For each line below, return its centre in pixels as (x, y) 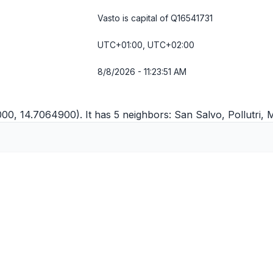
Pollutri (244, 115)
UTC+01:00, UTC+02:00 (146, 45)
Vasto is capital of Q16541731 (155, 18)
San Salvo (198, 115)
